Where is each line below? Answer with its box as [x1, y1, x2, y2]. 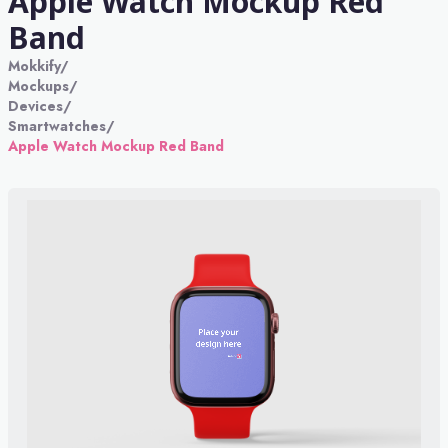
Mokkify [8, 56, 60, 76]
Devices [8, 96, 63, 116]
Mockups [8, 76, 69, 96]
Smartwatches [8, 116, 106, 136]
